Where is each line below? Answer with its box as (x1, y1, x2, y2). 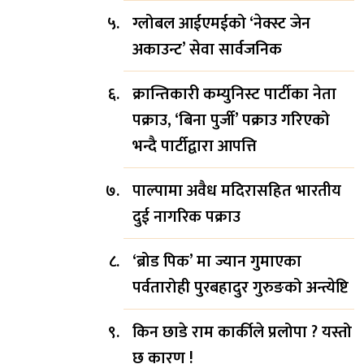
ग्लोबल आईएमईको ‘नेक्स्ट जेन (132, 9, 310, 37)
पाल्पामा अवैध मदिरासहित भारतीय (132, 176, 341, 205)
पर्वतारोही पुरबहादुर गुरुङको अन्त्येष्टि (132, 273, 349, 301)
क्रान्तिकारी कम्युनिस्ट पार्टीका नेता (132, 80, 336, 108)
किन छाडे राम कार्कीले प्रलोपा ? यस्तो (132, 318, 352, 346)
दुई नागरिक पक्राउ (132, 202, 240, 231)
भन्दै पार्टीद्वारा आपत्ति (132, 132, 257, 160)
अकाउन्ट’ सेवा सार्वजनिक (132, 35, 282, 63)
